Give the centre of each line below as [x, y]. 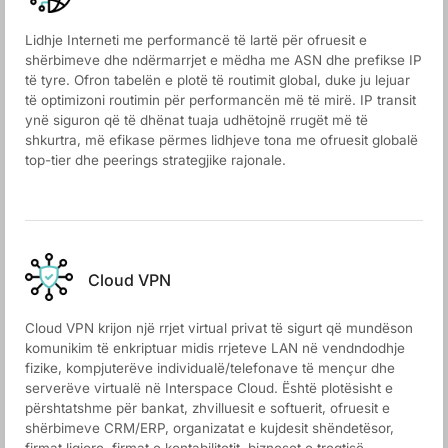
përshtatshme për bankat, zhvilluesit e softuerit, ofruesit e [207, 408]
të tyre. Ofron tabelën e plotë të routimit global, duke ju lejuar [217, 80]
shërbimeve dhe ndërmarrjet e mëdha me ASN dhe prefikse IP [223, 60]
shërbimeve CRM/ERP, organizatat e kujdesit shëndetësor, [209, 428]
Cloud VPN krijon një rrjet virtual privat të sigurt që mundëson [219, 328]
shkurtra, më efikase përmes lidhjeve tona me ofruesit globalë [221, 140]
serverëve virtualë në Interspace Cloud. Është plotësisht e [209, 388]
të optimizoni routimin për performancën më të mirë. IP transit [220, 100]
